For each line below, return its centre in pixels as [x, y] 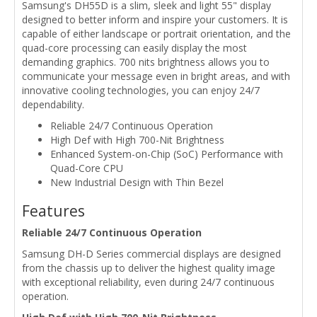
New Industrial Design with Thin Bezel [137, 182]
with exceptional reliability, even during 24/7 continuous [148, 282]
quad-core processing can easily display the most [134, 47]
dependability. [53, 104]
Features [53, 211]
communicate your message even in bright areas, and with [156, 76]
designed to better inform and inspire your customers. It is [155, 19]
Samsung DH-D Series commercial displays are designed [151, 253]
